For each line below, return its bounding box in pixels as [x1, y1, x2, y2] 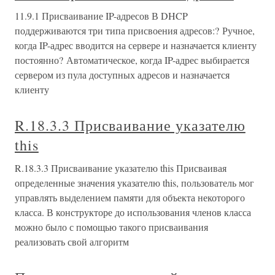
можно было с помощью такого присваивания [15, 220, 208, 233]
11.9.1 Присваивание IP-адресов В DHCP [15, 9, 188, 22]
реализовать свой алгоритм [15, 235, 129, 248]
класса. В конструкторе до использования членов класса [15, 206, 251, 219]
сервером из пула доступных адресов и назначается [15, 68, 230, 81]
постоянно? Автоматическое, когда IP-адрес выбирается [15, 53, 249, 66]
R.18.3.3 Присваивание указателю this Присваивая [15, 161, 227, 174]
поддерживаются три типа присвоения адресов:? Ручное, [15, 24, 255, 37]
